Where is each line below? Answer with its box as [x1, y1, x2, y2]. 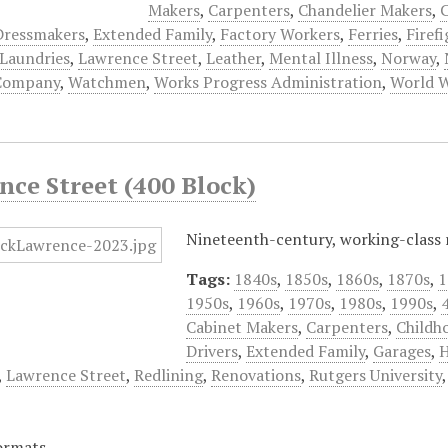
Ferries [348, 23, 399, 45]
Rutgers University [309, 364, 443, 386]
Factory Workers [220, 23, 341, 45]
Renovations [211, 364, 302, 386]
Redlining [134, 364, 204, 386]
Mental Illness [269, 47, 374, 69]
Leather [206, 47, 262, 69]
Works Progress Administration [154, 71, 383, 93]
